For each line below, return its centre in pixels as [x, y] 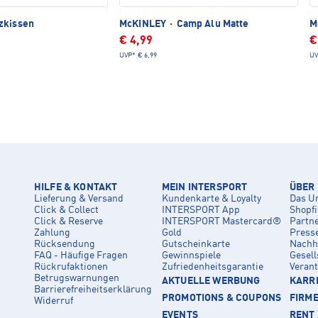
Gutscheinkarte [196, 245]
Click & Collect [66, 210]
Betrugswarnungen [77, 279]
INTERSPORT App [201, 210]
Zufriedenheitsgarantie [213, 267]
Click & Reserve [68, 222]
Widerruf [54, 301]
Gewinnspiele [191, 256]
